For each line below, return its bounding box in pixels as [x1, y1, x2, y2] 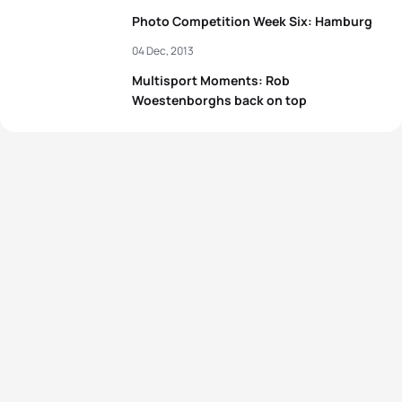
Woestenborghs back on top [132, 92, 307, 109]
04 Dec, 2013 [132, 43, 194, 58]
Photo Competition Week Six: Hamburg [132, 13, 372, 30]
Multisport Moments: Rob [132, 72, 290, 89]
